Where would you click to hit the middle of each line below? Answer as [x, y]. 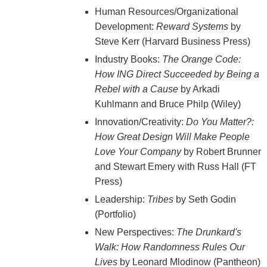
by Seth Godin [204, 200]
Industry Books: [128, 60]
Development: [125, 27]
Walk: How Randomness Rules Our [170, 247]
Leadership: [121, 200]
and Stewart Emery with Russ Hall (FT [175, 167]
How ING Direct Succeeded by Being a [177, 74]
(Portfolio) [115, 215]
